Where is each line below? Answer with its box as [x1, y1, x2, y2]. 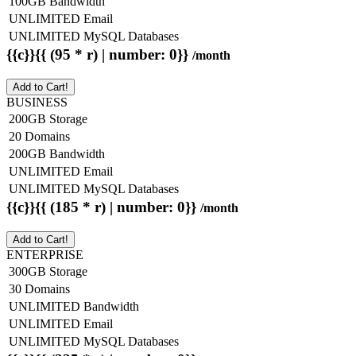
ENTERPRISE [6, 247, 83, 261]
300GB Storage [9, 264, 87, 278]
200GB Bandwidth [9, 147, 105, 161]
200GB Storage [9, 112, 87, 126]
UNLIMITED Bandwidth [9, 299, 139, 313]
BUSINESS [6, 95, 68, 110]
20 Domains [9, 130, 70, 144]
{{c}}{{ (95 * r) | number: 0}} [6, 46, 192, 64]
